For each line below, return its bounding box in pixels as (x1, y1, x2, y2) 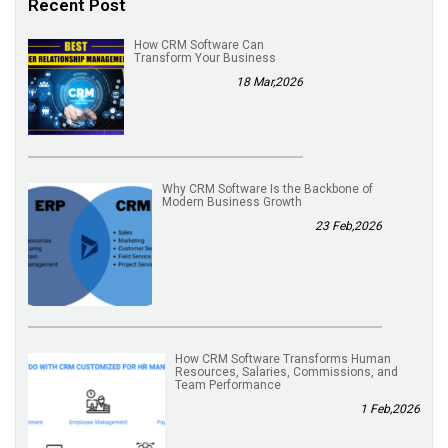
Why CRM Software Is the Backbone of (161, 181, 373, 196)
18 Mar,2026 (236, 75, 303, 90)
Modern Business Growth (161, 194, 302, 209)
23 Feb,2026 (315, 218, 382, 233)
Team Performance (175, 378, 282, 393)
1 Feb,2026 (360, 402, 420, 417)
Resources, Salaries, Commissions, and (175, 365, 399, 380)
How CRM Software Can (134, 38, 265, 53)
